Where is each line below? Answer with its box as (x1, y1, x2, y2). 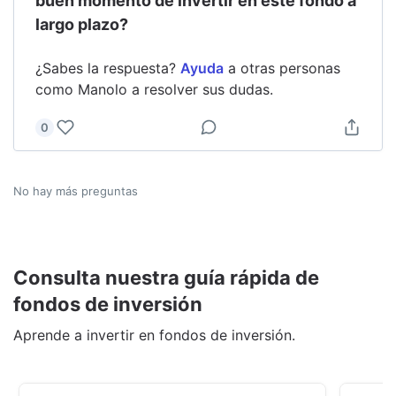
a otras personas (228, 58, 340, 77)
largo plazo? (35, 14, 128, 34)
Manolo (78, 80, 127, 98)
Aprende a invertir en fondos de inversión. (13, 325, 295, 344)
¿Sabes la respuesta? (35, 58, 176, 77)
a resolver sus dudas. (127, 80, 273, 98)
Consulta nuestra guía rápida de (13, 265, 319, 289)
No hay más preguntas (13, 183, 138, 198)
